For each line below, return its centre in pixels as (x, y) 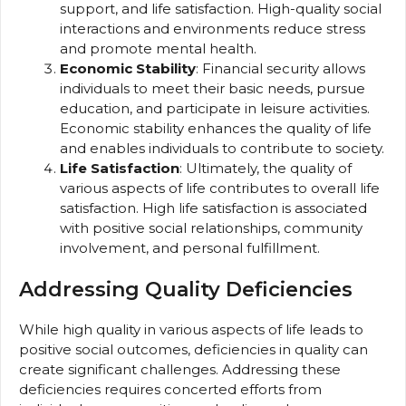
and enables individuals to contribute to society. (222, 148)
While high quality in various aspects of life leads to (191, 330)
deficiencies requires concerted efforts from (170, 390)
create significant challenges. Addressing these (180, 370)
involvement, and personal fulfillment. (190, 247)
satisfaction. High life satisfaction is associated (213, 208)
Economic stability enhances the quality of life (216, 128)
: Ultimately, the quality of (266, 168)
